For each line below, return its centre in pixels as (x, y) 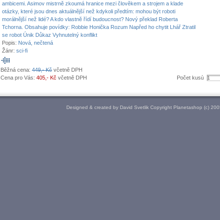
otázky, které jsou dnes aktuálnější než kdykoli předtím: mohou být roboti (89, 11)
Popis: (10, 43)
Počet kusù (192, 78)
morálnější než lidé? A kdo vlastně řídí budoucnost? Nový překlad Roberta (90, 19)
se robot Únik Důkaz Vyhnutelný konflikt (50, 35)
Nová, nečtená (36, 43)
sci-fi (22, 51)
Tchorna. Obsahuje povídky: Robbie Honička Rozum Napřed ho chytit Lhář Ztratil (99, 27)
